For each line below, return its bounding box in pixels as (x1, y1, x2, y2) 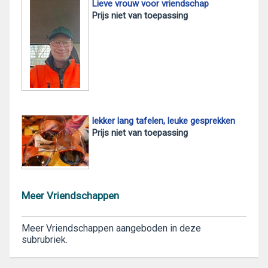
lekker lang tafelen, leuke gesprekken (92, 115, 235, 126)
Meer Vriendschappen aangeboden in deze (22, 222, 201, 234)
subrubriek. (22, 233, 68, 245)
